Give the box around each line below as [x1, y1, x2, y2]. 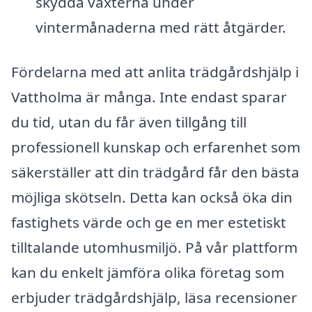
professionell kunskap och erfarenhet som [11, 136, 300, 157]
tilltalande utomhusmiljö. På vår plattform [11, 237, 297, 257]
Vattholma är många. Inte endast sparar [11, 86, 287, 107]
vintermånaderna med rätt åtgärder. [35, 17, 286, 38]
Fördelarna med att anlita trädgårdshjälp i [11, 61, 299, 81]
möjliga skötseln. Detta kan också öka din [11, 187, 292, 207]
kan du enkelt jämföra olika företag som [11, 262, 284, 282]
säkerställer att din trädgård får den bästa [11, 162, 299, 182]
